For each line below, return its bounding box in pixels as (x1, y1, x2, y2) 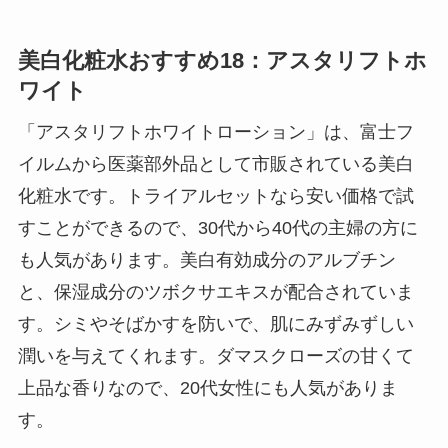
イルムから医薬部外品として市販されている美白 (17, 154, 414, 175)
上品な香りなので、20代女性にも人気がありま (17, 378, 398, 399)
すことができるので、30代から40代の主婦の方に (17, 218, 418, 239)
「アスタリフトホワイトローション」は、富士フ (17, 122, 414, 143)
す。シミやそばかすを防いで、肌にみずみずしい (17, 314, 414, 335)
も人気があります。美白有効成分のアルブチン (17, 250, 396, 271)
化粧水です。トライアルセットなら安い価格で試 (17, 186, 414, 207)
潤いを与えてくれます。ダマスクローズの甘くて (17, 346, 414, 367)
